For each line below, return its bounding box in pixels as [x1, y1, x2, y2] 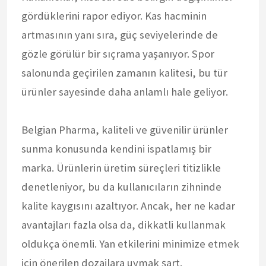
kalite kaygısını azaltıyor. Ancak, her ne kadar [21, 198, 235, 213]
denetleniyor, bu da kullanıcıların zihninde [21, 179, 221, 194]
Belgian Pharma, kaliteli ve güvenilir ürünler [21, 122, 228, 137]
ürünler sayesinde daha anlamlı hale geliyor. [21, 84, 228, 99]
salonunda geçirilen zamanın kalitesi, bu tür [21, 65, 227, 80]
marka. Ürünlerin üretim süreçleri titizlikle [21, 160, 221, 175]
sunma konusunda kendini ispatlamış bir [21, 141, 211, 156]
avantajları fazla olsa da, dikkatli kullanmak [21, 217, 226, 232]
